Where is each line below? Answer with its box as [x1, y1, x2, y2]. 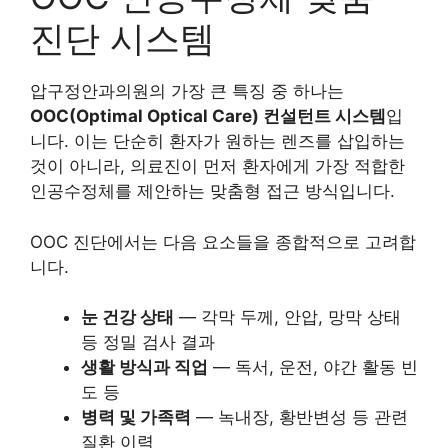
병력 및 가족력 [81, 407, 191, 427]
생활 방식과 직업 [81, 357, 208, 377]
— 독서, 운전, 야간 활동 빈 [208, 357, 418, 377]
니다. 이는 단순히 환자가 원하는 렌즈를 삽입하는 [30, 131, 405, 151]
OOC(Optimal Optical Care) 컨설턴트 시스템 [30, 106, 386, 126]
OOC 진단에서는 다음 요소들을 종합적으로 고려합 [30, 231, 416, 252]
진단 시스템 [30, 17, 215, 59]
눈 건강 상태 [81, 307, 174, 327]
